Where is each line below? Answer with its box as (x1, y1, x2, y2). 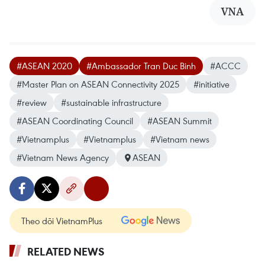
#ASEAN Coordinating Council (17, 115, 133, 127)
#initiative (193, 78, 230, 90)
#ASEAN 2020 (17, 60, 72, 72)
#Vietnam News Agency (17, 151, 109, 163)
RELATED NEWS (27, 244, 105, 258)
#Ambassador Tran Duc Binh (86, 60, 196, 72)
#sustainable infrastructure (61, 96, 161, 108)
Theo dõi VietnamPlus (21, 215, 102, 227)
